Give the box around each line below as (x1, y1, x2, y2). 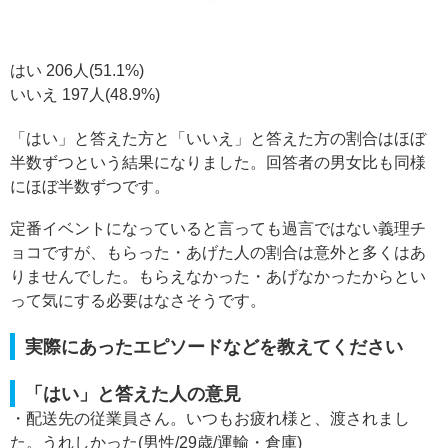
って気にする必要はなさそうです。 (10, 292, 266, 310)
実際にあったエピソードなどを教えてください (25, 336, 403, 358)
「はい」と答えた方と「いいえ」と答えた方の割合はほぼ (10, 130, 426, 148)
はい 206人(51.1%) (10, 62, 144, 80)
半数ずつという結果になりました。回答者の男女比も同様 (10, 154, 426, 172)
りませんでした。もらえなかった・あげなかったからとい (10, 268, 426, 286)
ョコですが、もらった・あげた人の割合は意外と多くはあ (10, 244, 426, 262)
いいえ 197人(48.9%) (10, 86, 160, 104)
